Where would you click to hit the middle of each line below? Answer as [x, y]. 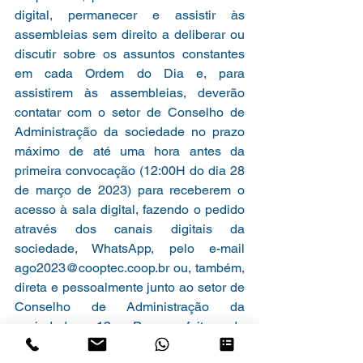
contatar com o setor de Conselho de [130, 112]
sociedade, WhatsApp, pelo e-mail [130, 248]
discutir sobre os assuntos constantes [130, 53]
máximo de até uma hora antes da [130, 151]
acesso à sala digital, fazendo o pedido [130, 209]
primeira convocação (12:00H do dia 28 [130, 170]
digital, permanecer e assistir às [130, 15]
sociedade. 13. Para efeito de [130, 326]
